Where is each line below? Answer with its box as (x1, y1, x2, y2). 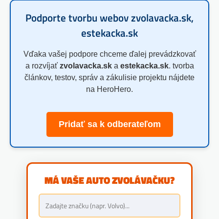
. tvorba (168, 62, 194, 70)
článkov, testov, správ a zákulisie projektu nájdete (24, 73, 195, 82)
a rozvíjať (25, 62, 60, 70)
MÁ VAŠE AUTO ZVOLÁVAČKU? (44, 173, 175, 188)
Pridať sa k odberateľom (58, 119, 161, 130)
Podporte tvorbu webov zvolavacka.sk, (25, 10, 194, 26)
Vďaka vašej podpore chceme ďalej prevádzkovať (23, 50, 196, 59)
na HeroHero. (86, 85, 133, 94)
